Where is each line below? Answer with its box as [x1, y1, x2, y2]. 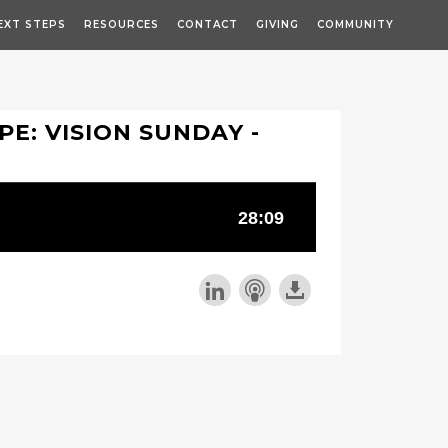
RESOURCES [84, 18, 159, 31]
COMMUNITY [317, 18, 394, 31]
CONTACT [177, 18, 238, 31]
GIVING [256, 18, 299, 31]
